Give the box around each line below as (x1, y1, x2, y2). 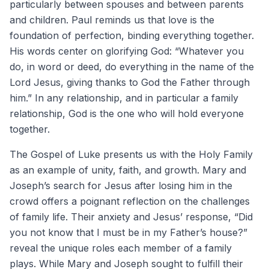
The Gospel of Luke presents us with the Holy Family (10, 148, 253, 160)
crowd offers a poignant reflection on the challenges (10, 195, 250, 207)
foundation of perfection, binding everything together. (10, 29, 254, 41)
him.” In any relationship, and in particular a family (10, 92, 238, 104)
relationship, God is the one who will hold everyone (10, 107, 244, 119)
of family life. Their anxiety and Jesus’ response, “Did (10, 211, 253, 223)
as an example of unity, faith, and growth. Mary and (10, 164, 246, 176)
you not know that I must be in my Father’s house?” (10, 226, 247, 238)
